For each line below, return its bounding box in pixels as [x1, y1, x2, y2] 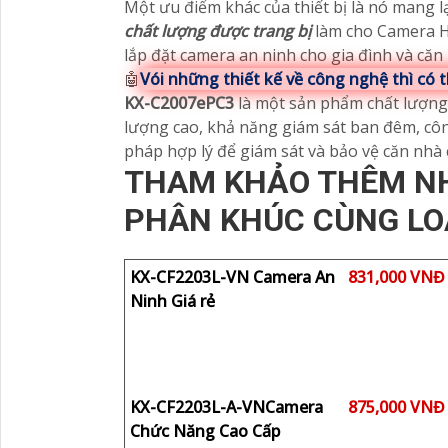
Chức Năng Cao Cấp [130, 420, 280, 442]
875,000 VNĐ [348, 396, 446, 418]
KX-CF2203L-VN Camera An [130, 266, 335, 288]
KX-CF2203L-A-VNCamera [130, 396, 323, 418]
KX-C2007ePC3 [124, 92, 238, 114]
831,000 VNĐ [348, 266, 446, 288]
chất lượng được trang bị [124, 20, 311, 42]
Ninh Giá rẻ [130, 290, 215, 312]
